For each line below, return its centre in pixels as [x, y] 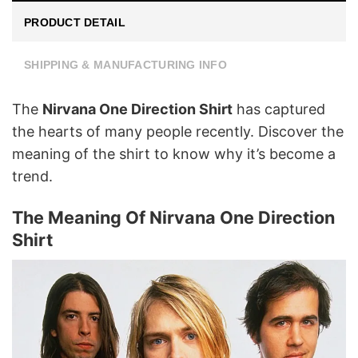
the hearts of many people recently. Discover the [178, 131]
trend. [32, 176]
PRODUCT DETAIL [75, 22]
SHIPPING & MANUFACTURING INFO [126, 64]
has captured [279, 109]
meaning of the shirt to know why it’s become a [174, 153]
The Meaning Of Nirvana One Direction [173, 218]
